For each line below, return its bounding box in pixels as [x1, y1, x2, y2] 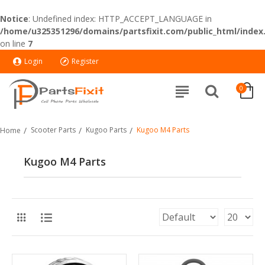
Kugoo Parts [86, 124, 127, 135]
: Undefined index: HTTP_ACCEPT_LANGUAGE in [28, 13, 212, 24]
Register [72, 56, 99, 66]
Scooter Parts [31, 124, 76, 135]
